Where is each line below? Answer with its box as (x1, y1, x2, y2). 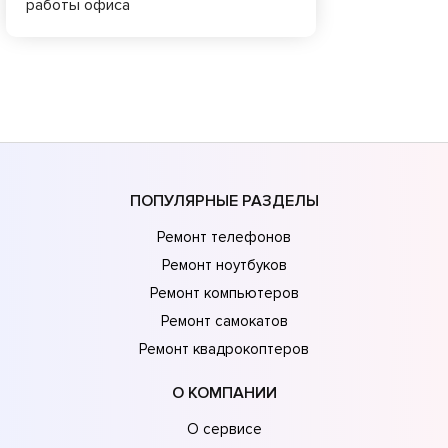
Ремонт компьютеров (149, 283, 299, 302)
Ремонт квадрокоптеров (139, 339, 309, 358)
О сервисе (186, 419, 262, 438)
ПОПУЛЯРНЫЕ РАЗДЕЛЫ (129, 190, 319, 211)
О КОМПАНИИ (171, 382, 277, 403)
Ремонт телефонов (157, 227, 291, 246)
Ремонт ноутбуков (161, 255, 287, 274)
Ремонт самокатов (160, 311, 288, 330)
